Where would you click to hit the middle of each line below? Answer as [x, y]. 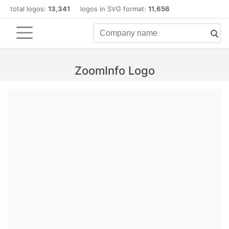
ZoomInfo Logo [114, 71]
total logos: [29, 9]
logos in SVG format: [109, 9]
